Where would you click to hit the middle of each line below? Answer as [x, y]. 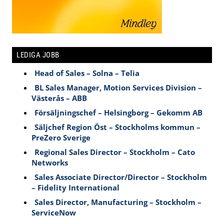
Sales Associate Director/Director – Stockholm [121, 177]
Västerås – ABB [59, 98]
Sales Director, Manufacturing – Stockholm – [118, 202]
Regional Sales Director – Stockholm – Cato [115, 152]
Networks [50, 163]
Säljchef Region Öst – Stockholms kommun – [118, 127]
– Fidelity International [76, 188]
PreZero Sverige [61, 138]
